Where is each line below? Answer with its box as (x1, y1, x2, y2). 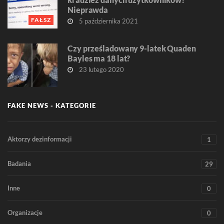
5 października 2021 (77, 17, 138, 25)
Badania (7, 159, 31, 168)
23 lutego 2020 (77, 65, 124, 74)
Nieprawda (67, 5, 108, 15)
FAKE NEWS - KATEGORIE (7, 101, 96, 110)
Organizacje (7, 208, 42, 217)
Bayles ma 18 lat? (67, 53, 130, 63)
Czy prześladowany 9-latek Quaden (67, 43, 196, 53)
